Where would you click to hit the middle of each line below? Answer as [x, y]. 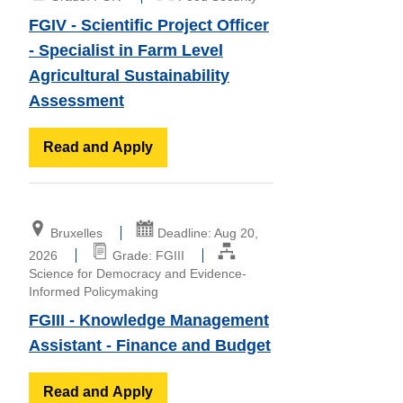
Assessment [76, 100]
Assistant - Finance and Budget [150, 345]
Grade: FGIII [148, 255]
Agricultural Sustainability [129, 75]
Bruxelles [76, 233]
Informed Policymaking [94, 291]
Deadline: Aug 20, [206, 233]
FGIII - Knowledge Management [149, 320]
